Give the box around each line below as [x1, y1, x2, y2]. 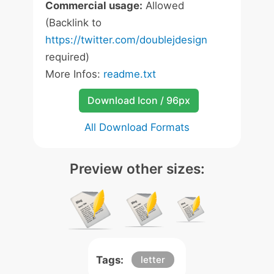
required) [45, 51, 89, 63]
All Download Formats [84, 121, 190, 133]
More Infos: [45, 68, 103, 80]
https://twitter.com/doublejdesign [45, 34, 207, 46]
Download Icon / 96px [87, 94, 190, 106]
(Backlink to [45, 17, 102, 29]
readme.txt [103, 68, 156, 80]
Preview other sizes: [69, 160, 205, 177]
